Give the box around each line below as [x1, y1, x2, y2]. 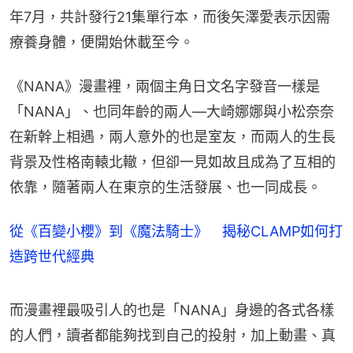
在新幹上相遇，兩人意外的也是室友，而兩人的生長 [9, 128, 336, 146]
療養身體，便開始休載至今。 [9, 34, 194, 51]
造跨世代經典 [9, 248, 95, 266]
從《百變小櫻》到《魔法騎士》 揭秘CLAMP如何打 [9, 223, 343, 240]
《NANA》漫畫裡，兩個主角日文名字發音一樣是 [9, 78, 320, 95]
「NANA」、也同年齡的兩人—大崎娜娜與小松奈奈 [9, 103, 334, 121]
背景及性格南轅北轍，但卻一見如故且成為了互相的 [9, 154, 336, 171]
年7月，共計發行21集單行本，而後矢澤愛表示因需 [9, 9, 330, 26]
